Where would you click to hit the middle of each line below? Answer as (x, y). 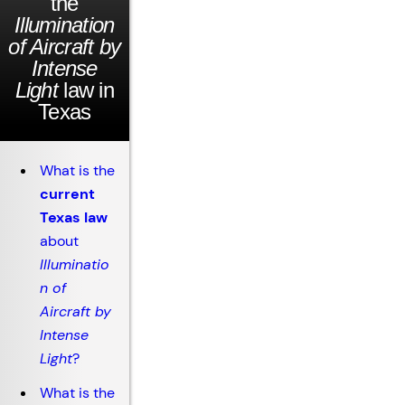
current (67, 194)
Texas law (74, 218)
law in (85, 89)
